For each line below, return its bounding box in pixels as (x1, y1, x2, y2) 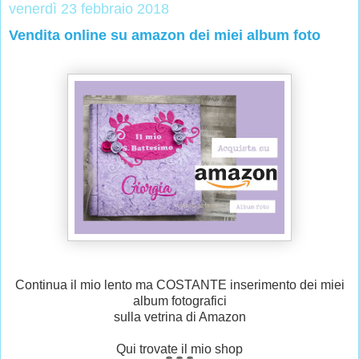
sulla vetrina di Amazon (113, 310, 246, 325)
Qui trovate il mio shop (116, 342, 243, 357)
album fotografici (132, 294, 227, 309)
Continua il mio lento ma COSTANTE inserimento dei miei (14, 278, 345, 292)
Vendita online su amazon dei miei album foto (9, 27, 321, 44)
